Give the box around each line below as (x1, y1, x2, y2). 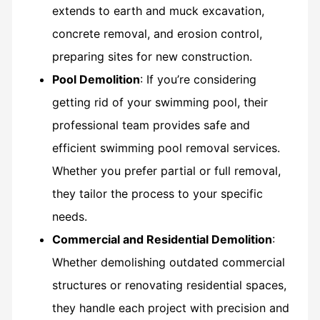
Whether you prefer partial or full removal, (51, 163, 281, 178)
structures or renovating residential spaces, (51, 277, 286, 292)
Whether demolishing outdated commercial (51, 254, 285, 269)
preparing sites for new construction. (51, 49, 252, 64)
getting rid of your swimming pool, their (51, 94, 268, 109)
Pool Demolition (51, 71, 140, 86)
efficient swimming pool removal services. (51, 140, 280, 155)
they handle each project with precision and (51, 300, 289, 315)
